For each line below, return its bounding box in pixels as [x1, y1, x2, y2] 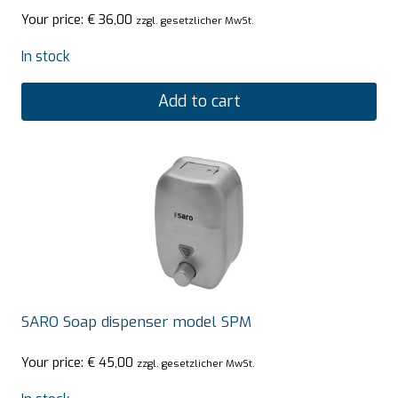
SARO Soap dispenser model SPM [21, 311, 251, 332]
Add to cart [157, 91, 241, 113]
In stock [21, 47, 70, 67]
